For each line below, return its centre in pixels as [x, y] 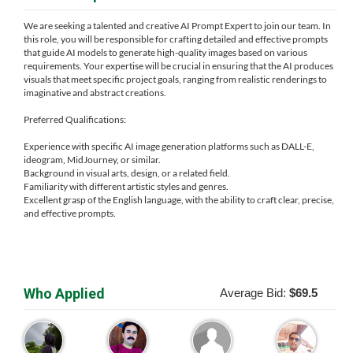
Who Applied [64, 294]
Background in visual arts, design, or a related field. [127, 173]
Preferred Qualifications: [75, 119]
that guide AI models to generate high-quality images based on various [165, 52]
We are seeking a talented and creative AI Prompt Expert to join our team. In [177, 26]
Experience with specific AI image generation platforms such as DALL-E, [169, 146]
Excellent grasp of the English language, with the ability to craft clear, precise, [179, 200]
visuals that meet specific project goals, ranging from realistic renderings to [175, 79]
